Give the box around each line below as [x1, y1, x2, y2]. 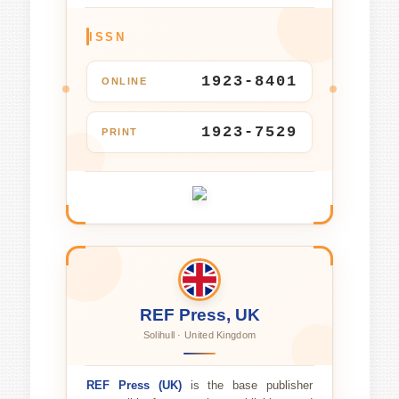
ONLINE [102, 75, 147, 86]
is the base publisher [181, 379, 313, 392]
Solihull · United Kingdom [142, 329, 256, 340]
